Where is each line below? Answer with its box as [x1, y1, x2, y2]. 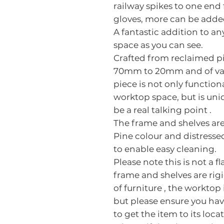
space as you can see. [113, 40, 203, 50]
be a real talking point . [113, 105, 211, 115]
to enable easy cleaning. [113, 144, 216, 154]
